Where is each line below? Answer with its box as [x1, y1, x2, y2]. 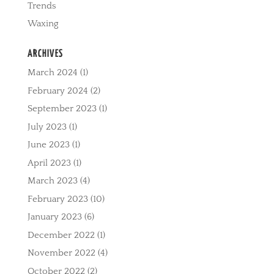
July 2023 [27, 121, 67, 132]
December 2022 [27, 229, 95, 240]
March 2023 [27, 176, 78, 187]
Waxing [27, 18, 59, 29]
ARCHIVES [27, 49, 63, 60]
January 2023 [27, 212, 82, 223]
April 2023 [27, 157, 71, 168]
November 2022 [27, 248, 95, 259]
